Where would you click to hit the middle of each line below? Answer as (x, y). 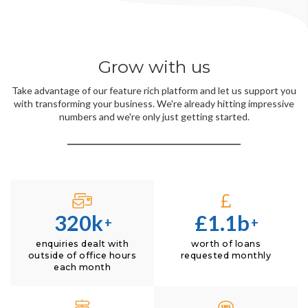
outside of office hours (82, 256)
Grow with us (154, 66)
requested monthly (226, 256)
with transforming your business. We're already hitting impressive (154, 103)
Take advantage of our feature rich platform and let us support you (154, 90)
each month (82, 267)
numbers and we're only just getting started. (154, 116)
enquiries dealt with (82, 244)
